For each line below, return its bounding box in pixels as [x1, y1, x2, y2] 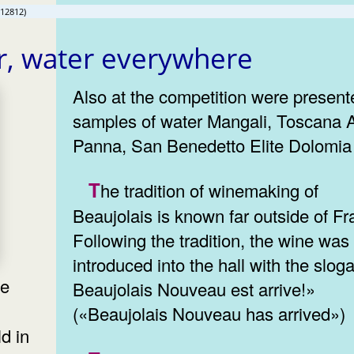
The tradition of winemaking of [88, 176, 101, 204]
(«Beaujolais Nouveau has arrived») [73, 301, 346, 326]
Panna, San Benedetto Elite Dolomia [73, 132, 352, 157]
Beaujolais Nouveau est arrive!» [73, 277, 316, 302]
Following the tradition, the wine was [73, 228, 350, 253]
